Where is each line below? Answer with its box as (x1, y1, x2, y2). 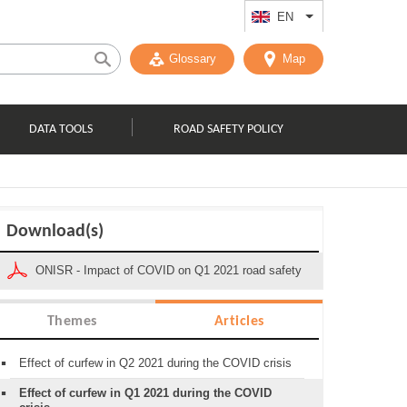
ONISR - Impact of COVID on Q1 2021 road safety (35, 263, 302, 277)
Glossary (169, 52, 216, 65)
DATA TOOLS (29, 122, 94, 136)
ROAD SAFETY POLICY (173, 122, 283, 136)
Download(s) (6, 223, 104, 241)
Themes (46, 314, 97, 329)
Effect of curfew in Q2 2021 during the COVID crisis (19, 356, 292, 370)
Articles (213, 314, 264, 329)
